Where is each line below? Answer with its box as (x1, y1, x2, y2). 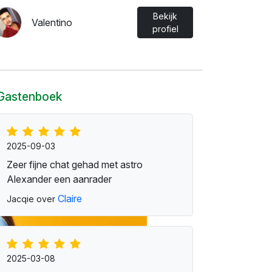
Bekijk (153, 11, 177, 21)
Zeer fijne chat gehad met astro (7, 158, 143, 171)
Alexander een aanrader (7, 173, 112, 185)
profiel (152, 24, 178, 34)
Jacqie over (7, 194, 58, 204)
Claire (58, 192, 82, 205)
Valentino (32, 16, 72, 29)
